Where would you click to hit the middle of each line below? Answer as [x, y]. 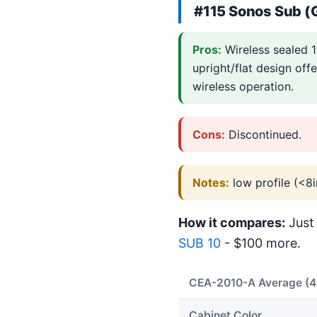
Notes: [211, 182]
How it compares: [232, 223]
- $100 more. [261, 243]
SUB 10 [200, 243]
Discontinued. [263, 134]
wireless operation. [243, 87]
